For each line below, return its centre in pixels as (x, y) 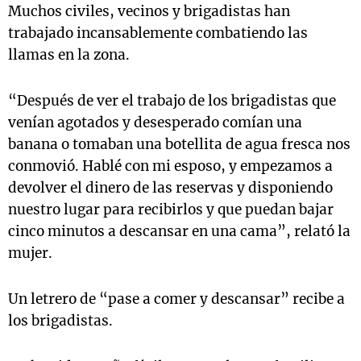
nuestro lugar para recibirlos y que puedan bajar (171, 210)
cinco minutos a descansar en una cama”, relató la (179, 231)
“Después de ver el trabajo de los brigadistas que (172, 101)
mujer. (30, 253)
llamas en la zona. (69, 55)
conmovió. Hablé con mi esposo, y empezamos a (170, 166)
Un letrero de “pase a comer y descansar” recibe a (176, 299)
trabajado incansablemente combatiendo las (158, 33)
